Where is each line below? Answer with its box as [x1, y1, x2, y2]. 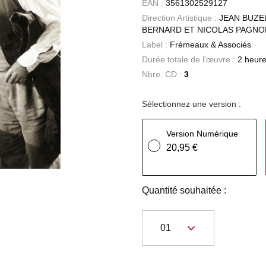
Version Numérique [166, 129, 238, 138]
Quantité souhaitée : [142, 185, 226, 195]
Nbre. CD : [142, 69, 184, 79]
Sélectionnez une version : [142, 99, 241, 109]
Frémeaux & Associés [170, 40, 251, 49]
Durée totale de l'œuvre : [142, 55, 237, 64]
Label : [142, 40, 170, 49]
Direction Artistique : [142, 13, 219, 23]
